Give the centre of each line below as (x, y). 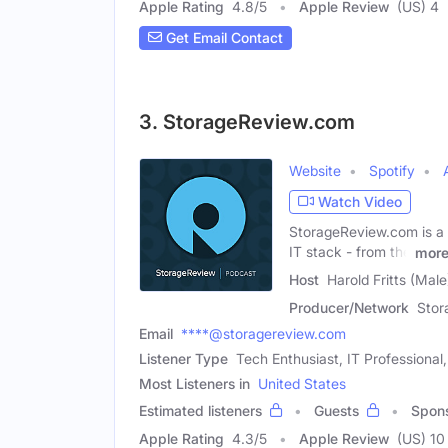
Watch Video (360, 202)
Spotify (392, 170)
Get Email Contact (222, 38)
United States (302, 384)
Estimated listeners (200, 411)
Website (315, 170)
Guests (336, 411)
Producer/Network (349, 308)
